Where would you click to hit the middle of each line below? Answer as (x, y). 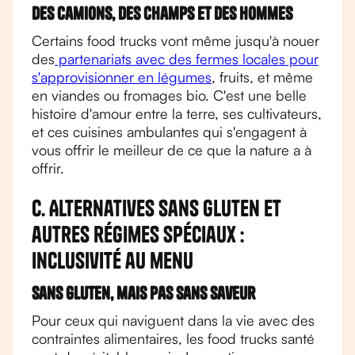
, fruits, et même (262, 77)
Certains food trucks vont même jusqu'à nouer (176, 40)
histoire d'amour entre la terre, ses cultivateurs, (177, 113)
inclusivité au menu (113, 260)
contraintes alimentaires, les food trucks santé (173, 338)
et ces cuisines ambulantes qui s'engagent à (169, 132)
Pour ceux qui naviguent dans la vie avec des (173, 320)
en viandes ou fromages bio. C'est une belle (169, 95)
